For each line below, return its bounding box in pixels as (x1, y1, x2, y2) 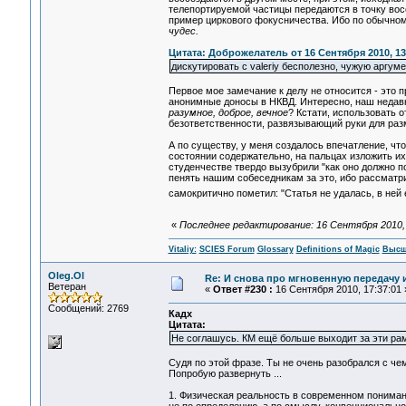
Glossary (256, 245, 294, 255)
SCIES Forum (198, 245, 255, 255)
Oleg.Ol (47, 270, 84, 281)
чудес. (168, 25, 198, 37)
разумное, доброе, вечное (168, 107, 288, 119)
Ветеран (47, 281, 86, 292)
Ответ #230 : (212, 284, 273, 295)
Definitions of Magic (295, 245, 380, 255)
